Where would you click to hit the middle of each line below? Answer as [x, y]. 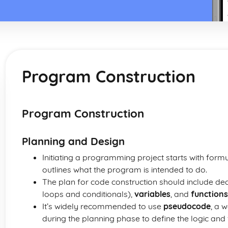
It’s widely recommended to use [103, 206]
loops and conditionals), [88, 194]
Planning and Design [73, 141]
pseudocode [187, 206]
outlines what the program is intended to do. [125, 169]
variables [152, 194]
